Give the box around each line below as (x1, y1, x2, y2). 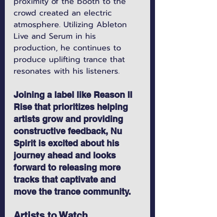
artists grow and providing (14, 114, 125, 124)
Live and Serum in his (14, 31, 99, 43)
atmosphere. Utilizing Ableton (14, 19, 130, 31)
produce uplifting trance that (14, 54, 128, 66)
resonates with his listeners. (14, 65, 120, 77)
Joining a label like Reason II (14, 90, 135, 100)
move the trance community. (14, 186, 131, 197)
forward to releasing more (14, 162, 123, 173)
